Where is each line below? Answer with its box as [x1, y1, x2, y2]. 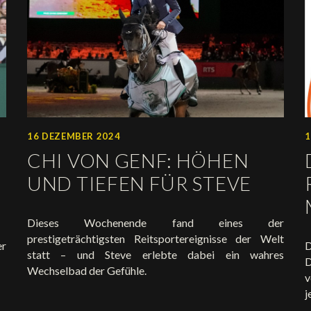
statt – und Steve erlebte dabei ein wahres [27, 247, 284, 261]
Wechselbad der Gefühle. [27, 263, 146, 277]
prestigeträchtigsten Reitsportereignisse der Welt [27, 231, 284, 245]
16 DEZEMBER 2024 [27, 130, 121, 142]
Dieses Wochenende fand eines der [27, 215, 284, 229]
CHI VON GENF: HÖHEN [27, 148, 249, 172]
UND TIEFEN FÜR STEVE [27, 171, 251, 195]
